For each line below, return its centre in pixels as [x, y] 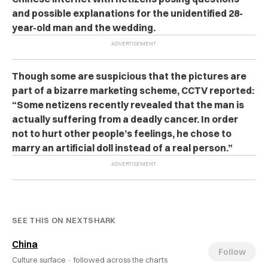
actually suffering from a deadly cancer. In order [125, 119]
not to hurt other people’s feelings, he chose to [122, 133]
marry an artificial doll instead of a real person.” [122, 148]
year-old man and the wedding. [84, 28]
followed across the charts [121, 260]
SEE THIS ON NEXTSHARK [64, 220]
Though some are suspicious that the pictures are [129, 76]
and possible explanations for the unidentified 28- [127, 13]
